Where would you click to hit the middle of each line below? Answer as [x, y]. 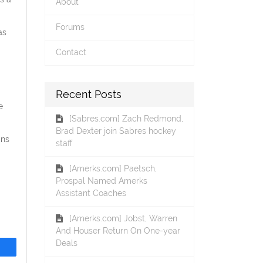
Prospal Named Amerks [101, 181]
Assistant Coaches [91, 193]
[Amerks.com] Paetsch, [113, 169]
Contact [71, 53]
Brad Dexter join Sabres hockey [116, 131]
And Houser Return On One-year [118, 231]
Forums [70, 27]
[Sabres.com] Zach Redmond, [126, 119]
